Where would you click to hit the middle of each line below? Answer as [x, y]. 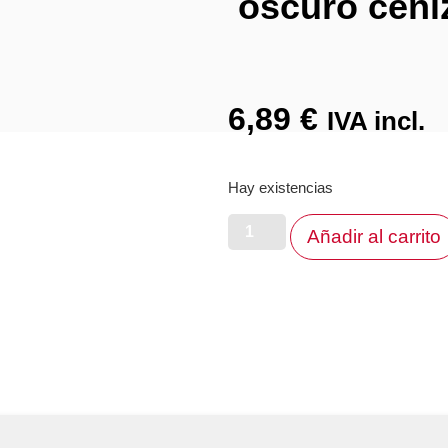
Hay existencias [280, 188]
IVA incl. [375, 120]
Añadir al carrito [373, 236]
